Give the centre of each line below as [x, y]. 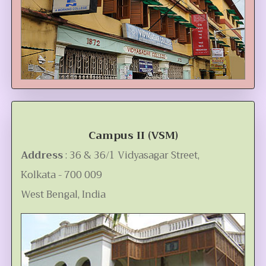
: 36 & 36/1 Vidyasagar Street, [132, 156]
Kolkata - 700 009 [61, 175]
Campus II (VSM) [133, 136]
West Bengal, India [63, 195]
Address [43, 156]
